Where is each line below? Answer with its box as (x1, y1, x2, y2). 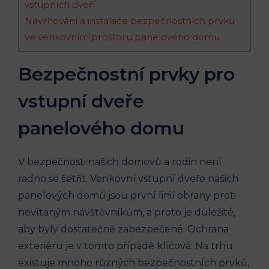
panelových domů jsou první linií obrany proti (18, 190, 236, 201)
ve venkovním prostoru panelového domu (25, 31, 220, 43)
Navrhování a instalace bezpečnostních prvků (25, 15, 235, 26)
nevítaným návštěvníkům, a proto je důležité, (18, 207, 235, 218)
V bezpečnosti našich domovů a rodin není (18, 156, 222, 168)
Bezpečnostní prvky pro (18, 63, 235, 85)
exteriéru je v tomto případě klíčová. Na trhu (18, 240, 233, 252)
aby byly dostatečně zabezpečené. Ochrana (18, 223, 229, 235)
